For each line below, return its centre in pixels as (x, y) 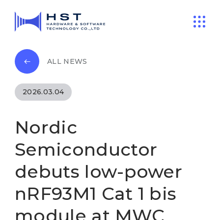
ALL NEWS (67, 61)
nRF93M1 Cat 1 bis (96, 193)
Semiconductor (86, 149)
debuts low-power (99, 171)
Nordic (46, 127)
